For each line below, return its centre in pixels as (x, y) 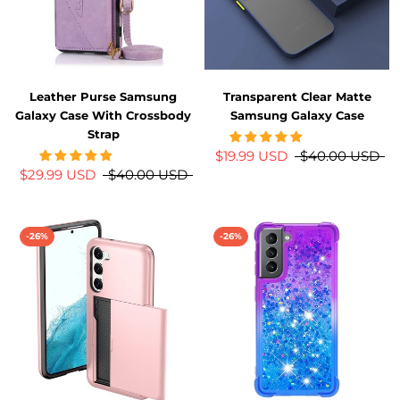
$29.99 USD (57, 174)
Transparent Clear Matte (297, 96)
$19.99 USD (251, 155)
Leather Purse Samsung (103, 96)
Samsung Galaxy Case (297, 115)
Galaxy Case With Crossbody (103, 115)
